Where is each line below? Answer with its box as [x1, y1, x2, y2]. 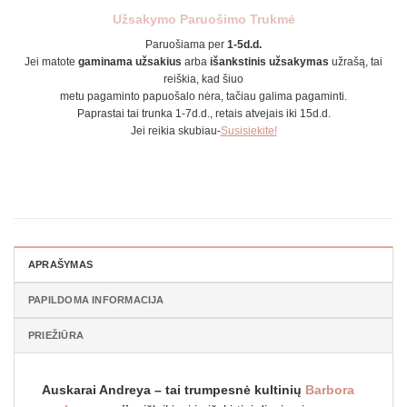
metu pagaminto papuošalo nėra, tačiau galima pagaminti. [60, 90, 347, 104]
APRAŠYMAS [28, 258, 93, 270]
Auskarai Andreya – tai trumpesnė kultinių [42, 382, 305, 397]
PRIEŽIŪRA [28, 329, 84, 341]
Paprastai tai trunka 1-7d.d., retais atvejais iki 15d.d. [76, 107, 331, 121]
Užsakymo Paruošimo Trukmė [112, 13, 295, 27]
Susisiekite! [220, 124, 277, 138]
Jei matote [25, 55, 78, 69]
